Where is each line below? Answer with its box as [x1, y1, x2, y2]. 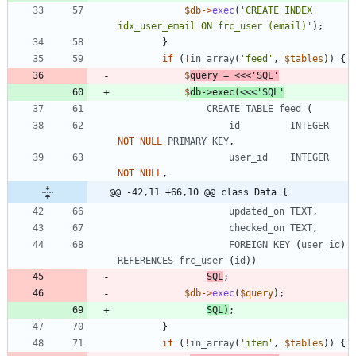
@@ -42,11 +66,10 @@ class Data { [110, 187, 288, 199]
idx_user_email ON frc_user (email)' [118, 21, 312, 33]
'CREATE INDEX [240, 5, 312, 17]
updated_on [229, 206, 284, 218]
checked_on [229, 222, 284, 234]
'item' [240, 338, 273, 350]
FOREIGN [229, 239, 268, 251]
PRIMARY [168, 136, 207, 148]
